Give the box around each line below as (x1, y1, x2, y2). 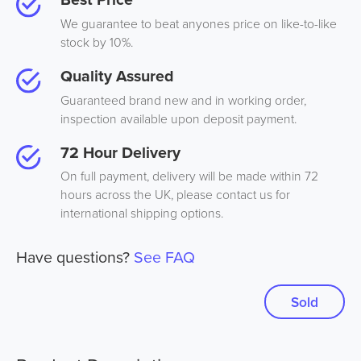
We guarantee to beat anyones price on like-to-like (60, 15, 337, 33)
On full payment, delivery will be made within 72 (60, 167, 318, 185)
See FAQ (133, 245, 195, 268)
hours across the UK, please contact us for (60, 185, 290, 204)
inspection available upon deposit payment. (60, 109, 297, 127)
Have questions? (15, 245, 134, 268)
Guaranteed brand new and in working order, (60, 90, 306, 109)
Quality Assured (60, 64, 174, 87)
